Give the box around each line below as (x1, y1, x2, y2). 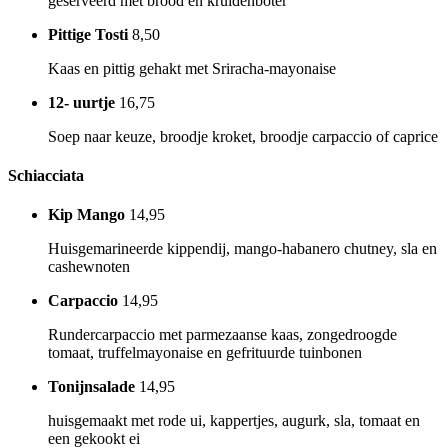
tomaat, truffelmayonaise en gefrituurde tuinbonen (48, 344, 362, 362)
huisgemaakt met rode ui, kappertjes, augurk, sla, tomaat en (48, 412, 420, 430)
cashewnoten (48, 258, 130, 276)
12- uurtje (48, 93, 115, 111)
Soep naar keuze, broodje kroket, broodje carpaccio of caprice (48, 127, 438, 145)
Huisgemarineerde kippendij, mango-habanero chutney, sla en (48, 240, 437, 258)
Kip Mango (48, 206, 125, 224)
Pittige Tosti (48, 25, 128, 43)
